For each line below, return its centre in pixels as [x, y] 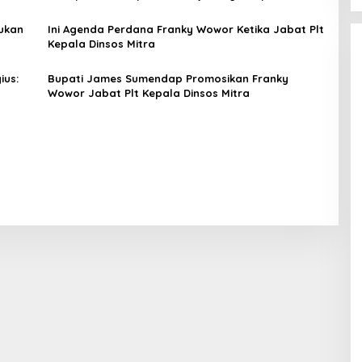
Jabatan [71, 9]
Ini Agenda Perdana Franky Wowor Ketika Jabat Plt [185, 29]
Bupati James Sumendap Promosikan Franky [168, 79]
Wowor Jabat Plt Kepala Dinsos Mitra [148, 93]
